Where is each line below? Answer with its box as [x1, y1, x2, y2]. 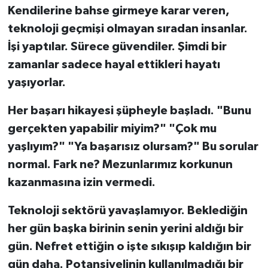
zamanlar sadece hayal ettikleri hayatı [7, 59, 220, 71]
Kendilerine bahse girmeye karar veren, [7, 5, 230, 17]
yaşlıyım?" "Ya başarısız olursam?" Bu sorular [7, 141, 258, 153]
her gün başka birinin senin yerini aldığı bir [7, 223, 243, 235]
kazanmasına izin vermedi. [7, 176, 156, 189]
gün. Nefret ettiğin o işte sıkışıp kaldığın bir [7, 240, 251, 253]
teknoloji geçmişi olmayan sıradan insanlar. [7, 23, 248, 35]
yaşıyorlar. [7, 77, 66, 89]
